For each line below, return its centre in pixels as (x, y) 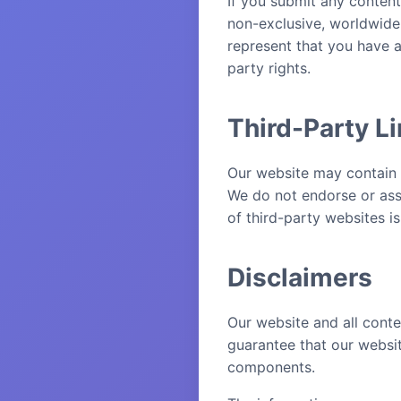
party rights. (269, 68)
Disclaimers (300, 277)
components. (271, 367)
